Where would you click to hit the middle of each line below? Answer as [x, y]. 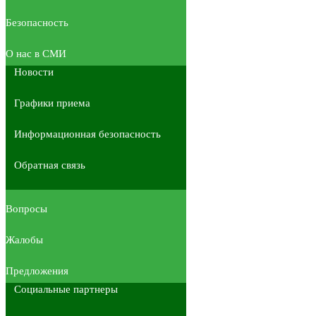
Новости [34, 72]
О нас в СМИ [36, 53]
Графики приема [52, 103]
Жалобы [24, 239]
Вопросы [26, 208]
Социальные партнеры [66, 289]
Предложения [37, 271]
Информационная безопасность [87, 134]
